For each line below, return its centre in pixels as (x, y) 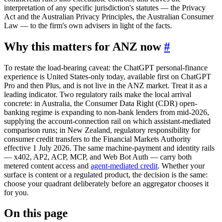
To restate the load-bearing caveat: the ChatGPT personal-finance (106, 67)
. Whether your (181, 166)
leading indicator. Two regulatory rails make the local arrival (98, 94)
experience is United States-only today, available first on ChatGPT (108, 76)
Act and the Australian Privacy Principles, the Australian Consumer (109, 16)
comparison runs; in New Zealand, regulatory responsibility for (102, 130)
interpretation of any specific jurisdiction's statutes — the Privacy (105, 7)
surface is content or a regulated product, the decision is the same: (106, 174)
